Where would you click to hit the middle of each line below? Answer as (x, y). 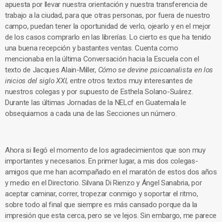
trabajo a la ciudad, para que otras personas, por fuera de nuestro (108, 15)
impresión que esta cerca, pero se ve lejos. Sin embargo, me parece (111, 216)
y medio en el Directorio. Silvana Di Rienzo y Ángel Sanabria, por (104, 183)
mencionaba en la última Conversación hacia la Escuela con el (102, 59)
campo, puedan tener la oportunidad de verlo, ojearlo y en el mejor (108, 26)
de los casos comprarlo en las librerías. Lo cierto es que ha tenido (108, 37)
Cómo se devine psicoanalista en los (156, 70)
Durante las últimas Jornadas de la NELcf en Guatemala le (96, 103)
